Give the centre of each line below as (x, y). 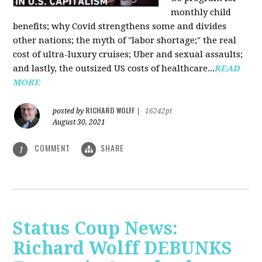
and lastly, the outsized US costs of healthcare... (114, 69)
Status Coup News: (96, 228)
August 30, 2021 (79, 123)
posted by (69, 111)
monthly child (201, 13)
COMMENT (53, 148)
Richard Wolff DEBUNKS (123, 248)
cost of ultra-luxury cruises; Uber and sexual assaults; (128, 55)
